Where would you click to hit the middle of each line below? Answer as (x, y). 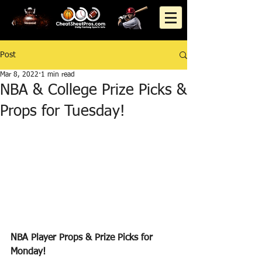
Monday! (28, 252)
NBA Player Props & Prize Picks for (83, 238)
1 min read (58, 75)
